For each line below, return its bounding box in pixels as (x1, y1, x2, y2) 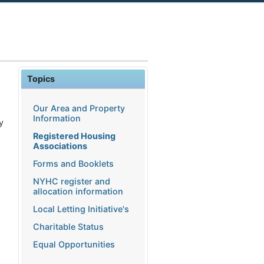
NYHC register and (33, 176, 110, 187)
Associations (33, 141, 87, 151)
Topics (27, 74, 55, 84)
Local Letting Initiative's (33, 204, 129, 214)
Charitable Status (33, 222, 104, 232)
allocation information (33, 186, 123, 197)
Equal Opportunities (33, 239, 115, 250)
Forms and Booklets (33, 159, 114, 169)
